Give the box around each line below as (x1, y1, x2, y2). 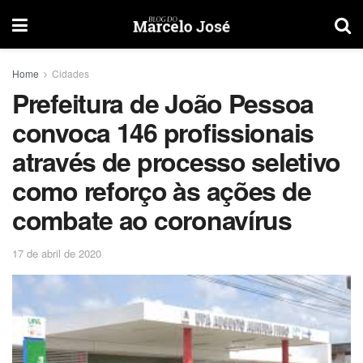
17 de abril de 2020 (12, 245, 101, 261)
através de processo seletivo (12, 143, 341, 180)
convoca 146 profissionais (12, 113, 314, 151)
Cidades (52, 66, 89, 80)
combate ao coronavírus (12, 201, 292, 238)
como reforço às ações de (12, 172, 311, 209)
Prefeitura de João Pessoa (12, 84, 314, 122)
